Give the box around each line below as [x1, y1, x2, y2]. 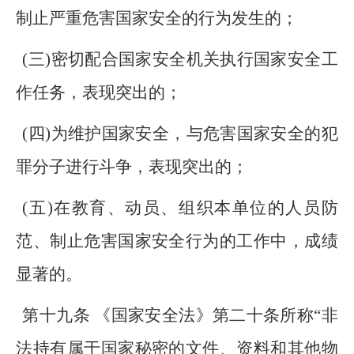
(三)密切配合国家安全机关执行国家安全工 [22, 50, 338, 69]
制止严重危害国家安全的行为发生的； [16, 9, 299, 28]
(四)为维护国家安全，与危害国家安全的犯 [22, 124, 338, 143]
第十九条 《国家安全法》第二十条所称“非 [22, 306, 338, 325]
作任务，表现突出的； [16, 83, 183, 102]
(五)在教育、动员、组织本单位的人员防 [22, 198, 338, 217]
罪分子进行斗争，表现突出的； [16, 157, 249, 176]
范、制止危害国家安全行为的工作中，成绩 [16, 232, 338, 250]
